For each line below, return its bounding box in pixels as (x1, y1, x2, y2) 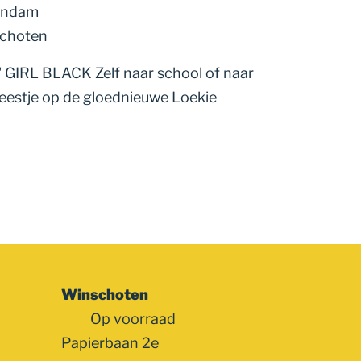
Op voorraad (87, 310, 176, 327)
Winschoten (61, 286, 148, 303)
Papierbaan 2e (61, 334, 159, 351)
